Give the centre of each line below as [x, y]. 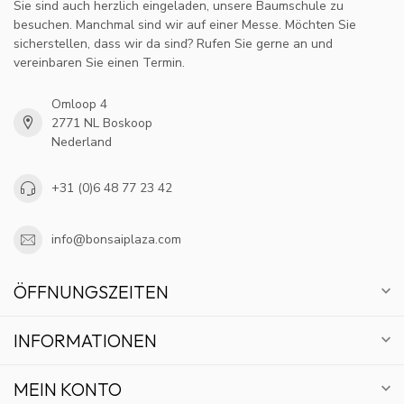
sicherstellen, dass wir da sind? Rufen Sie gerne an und [173, 43]
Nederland [82, 142]
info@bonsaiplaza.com [116, 240]
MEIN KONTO [68, 389]
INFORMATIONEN [85, 340]
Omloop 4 [79, 104]
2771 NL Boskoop [102, 123]
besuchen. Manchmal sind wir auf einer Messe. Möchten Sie [185, 24]
